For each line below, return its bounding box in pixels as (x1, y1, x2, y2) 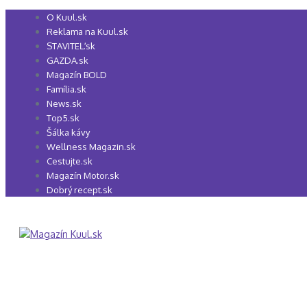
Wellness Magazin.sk (47, 141, 136, 152)
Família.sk (47, 84, 86, 95)
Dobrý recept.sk (47, 184, 112, 195)
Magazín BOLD (47, 69, 107, 80)
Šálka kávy (47, 127, 90, 138)
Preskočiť (5, 10, 46, 22)
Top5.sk (47, 112, 79, 123)
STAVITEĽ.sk (47, 40, 95, 51)
